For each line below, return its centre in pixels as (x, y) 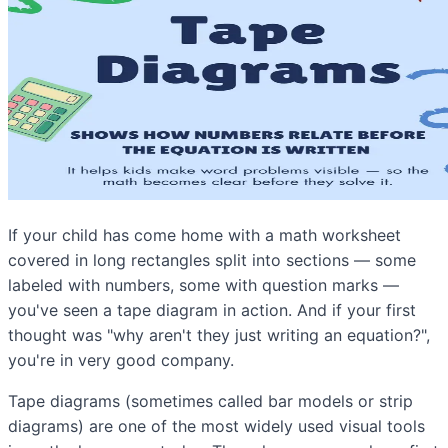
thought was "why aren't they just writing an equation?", (219, 334)
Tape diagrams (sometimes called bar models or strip (210, 400)
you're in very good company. (121, 359)
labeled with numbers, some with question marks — (203, 284)
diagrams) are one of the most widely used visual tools (216, 425)
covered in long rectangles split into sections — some (212, 259)
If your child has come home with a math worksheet (204, 234)
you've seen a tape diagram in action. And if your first (212, 309)
